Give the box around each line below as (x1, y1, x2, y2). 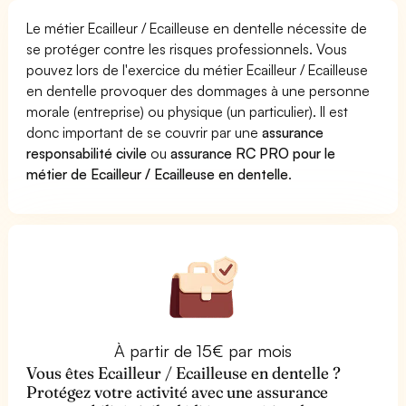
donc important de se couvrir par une (26, 122, 263, 141)
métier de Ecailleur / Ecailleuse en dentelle (26, 164, 289, 183)
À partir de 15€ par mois (113, 340, 293, 361)
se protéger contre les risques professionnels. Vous (26, 39, 348, 58)
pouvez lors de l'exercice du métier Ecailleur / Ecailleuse (26, 60, 369, 79)
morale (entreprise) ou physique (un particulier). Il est (26, 101, 349, 121)
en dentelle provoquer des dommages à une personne (26, 81, 371, 100)
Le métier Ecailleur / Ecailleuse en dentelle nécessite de (26, 18, 368, 37)
